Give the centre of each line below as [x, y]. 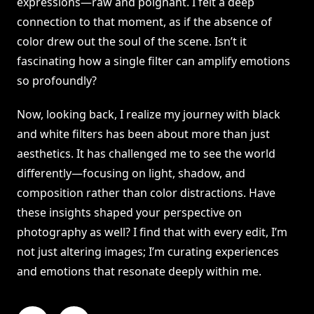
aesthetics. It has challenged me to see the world [146, 154]
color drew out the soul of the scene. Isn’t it [132, 42]
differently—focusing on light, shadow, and [131, 173]
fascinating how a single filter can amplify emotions [153, 61]
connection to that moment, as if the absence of [144, 22]
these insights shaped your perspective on [129, 213]
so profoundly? [57, 81]
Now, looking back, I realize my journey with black [149, 115]
